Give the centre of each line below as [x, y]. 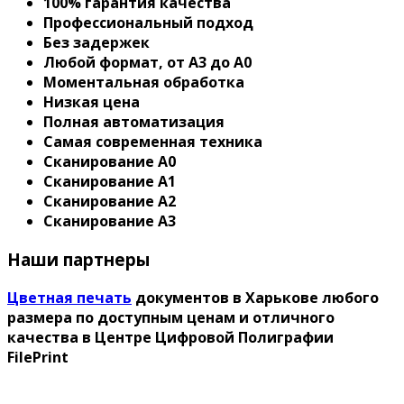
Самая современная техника [153, 142]
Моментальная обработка [144, 83]
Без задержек [96, 43]
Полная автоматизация [134, 122]
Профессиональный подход [148, 23]
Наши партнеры [78, 259]
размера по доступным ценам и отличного [171, 317]
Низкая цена [92, 102]
